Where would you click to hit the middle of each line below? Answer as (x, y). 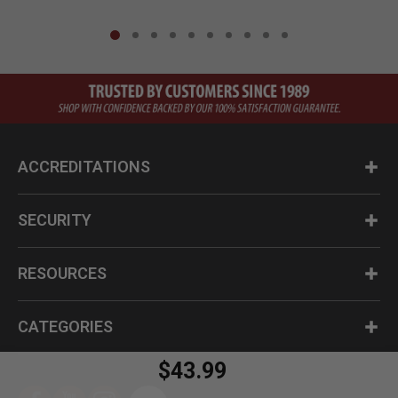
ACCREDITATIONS (84, 167)
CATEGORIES (65, 327)
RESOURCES (62, 274)
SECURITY (55, 220)
